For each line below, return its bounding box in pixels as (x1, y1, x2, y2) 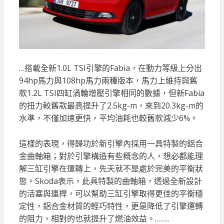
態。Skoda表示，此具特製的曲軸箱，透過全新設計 (18, 175, 202, 187)
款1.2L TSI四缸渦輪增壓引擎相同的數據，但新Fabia (18, 87, 204, 99)
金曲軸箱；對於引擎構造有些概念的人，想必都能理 (18, 150, 203, 162)
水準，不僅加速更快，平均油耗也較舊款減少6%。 (18, 112, 198, 124)
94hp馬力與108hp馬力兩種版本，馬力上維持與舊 (18, 75, 197, 86)
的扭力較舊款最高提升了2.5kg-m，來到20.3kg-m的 (18, 100, 203, 111)
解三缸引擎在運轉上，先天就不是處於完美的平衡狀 (18, 163, 203, 174)
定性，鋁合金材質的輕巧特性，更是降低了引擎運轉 (18, 200, 203, 212)
